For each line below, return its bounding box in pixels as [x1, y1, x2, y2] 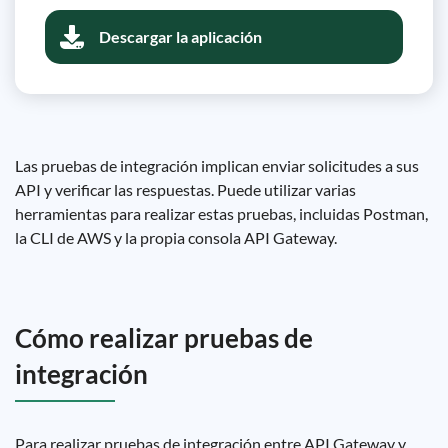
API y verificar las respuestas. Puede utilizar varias [15, 180, 356, 199]
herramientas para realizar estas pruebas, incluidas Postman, [15, 204, 428, 223]
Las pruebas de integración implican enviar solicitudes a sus [15, 156, 419, 175]
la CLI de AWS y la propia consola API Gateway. [15, 228, 337, 247]
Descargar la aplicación [99, 27, 262, 46]
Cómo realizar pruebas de [15, 322, 313, 354]
